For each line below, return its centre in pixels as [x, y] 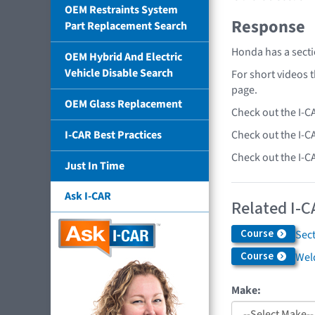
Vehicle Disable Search [119, 73]
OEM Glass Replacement [123, 104]
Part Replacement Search [126, 26]
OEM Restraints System [121, 9]
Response [268, 27]
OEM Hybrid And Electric [123, 57]
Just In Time [95, 166]
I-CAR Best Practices [113, 135]
